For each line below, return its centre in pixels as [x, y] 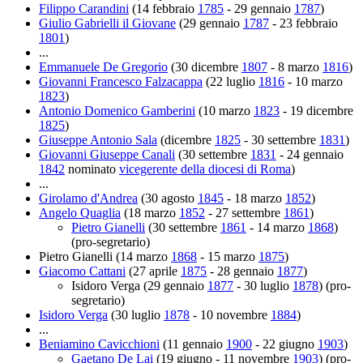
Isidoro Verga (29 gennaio [139, 285]
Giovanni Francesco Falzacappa [121, 81]
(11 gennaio [193, 344]
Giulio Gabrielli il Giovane [107, 23]
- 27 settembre [244, 212]
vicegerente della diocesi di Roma [205, 169]
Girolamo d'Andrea [88, 198]
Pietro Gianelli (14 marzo [105, 256]
